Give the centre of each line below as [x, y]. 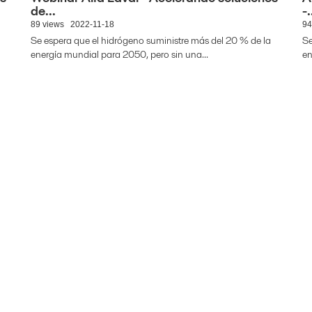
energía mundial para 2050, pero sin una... [119, 54]
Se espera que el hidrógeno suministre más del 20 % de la [151, 40]
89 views [47, 24]
